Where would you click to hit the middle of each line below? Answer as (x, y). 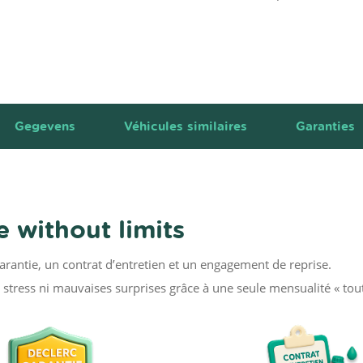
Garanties (326, 126)
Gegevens (45, 126)
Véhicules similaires (186, 126)
